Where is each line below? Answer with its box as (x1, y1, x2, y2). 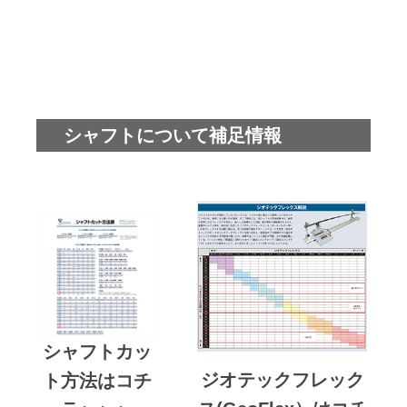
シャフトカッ (42, 342, 152, 362)
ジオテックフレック (200, 370, 364, 391)
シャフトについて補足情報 (64, 125, 282, 146)
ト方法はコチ (42, 371, 152, 392)
